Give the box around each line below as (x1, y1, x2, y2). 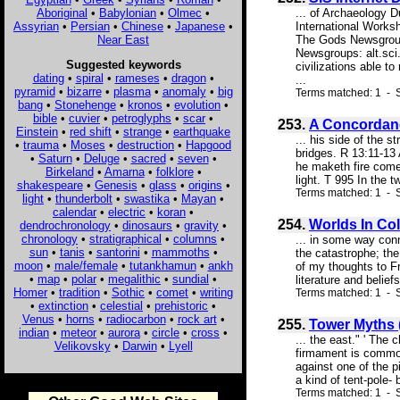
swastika (124, 191, 170, 205)
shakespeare (16, 178, 83, 192)
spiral (75, 71, 104, 85)
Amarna (104, 164, 145, 179)
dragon (171, 71, 206, 85)
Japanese (175, 19, 225, 33)
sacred (130, 151, 166, 165)
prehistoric (154, 298, 208, 312)
